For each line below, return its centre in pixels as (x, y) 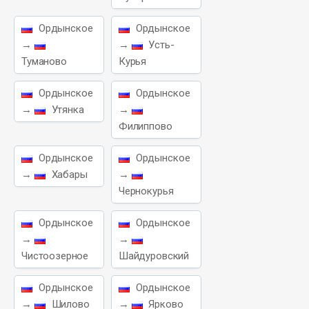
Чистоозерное (55, 256)
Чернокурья (146, 191)
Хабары (68, 175)
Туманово (44, 61)
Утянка (66, 110)
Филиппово (145, 126)
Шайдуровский (154, 256)
